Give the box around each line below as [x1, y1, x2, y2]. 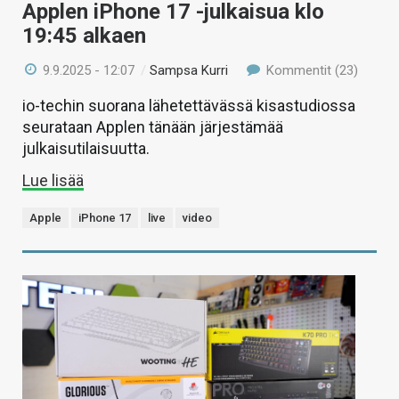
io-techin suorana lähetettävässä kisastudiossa [22, 96, 355, 116]
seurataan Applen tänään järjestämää [22, 118, 283, 137]
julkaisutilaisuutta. [22, 139, 150, 159]
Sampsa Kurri [150, 62, 229, 79]
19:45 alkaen [22, 23, 146, 49]
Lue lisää [22, 171, 84, 191]
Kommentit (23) [262, 62, 358, 79]
